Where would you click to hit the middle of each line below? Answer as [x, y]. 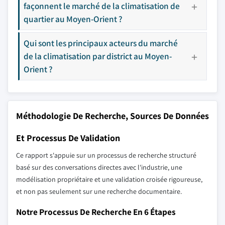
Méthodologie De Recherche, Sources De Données [113, 116]
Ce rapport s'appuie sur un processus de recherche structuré [106, 155]
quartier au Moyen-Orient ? [73, 19]
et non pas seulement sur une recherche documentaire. [99, 191]
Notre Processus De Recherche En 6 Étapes [96, 211]
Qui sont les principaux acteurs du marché [101, 43]
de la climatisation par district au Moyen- [98, 56]
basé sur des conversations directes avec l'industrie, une [99, 167]
